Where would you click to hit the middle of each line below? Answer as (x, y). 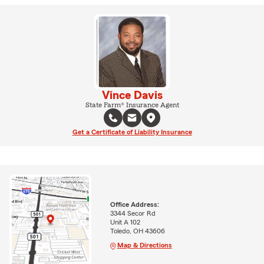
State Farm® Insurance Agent (132, 105)
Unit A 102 (125, 222)
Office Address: (134, 205)
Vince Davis (132, 95)
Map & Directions (144, 245)
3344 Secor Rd (133, 214)
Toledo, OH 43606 (137, 231)
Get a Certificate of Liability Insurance (132, 132)
